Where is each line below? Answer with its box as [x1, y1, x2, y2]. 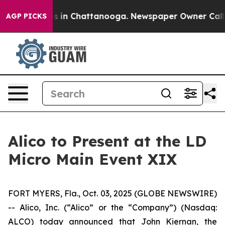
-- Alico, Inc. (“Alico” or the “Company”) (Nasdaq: [8, 202, 217, 212]
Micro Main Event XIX [8, 150, 177, 169]
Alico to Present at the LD [8, 132, 206, 151]
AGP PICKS [6, 12, 47, 21]
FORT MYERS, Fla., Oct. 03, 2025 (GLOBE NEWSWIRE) [8, 188, 217, 198]
